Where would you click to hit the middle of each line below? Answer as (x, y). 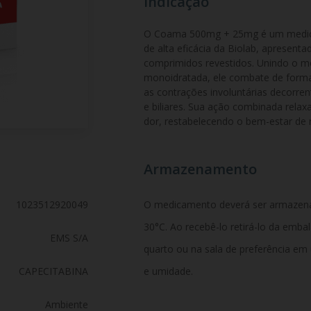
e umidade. (168, 271)
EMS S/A (69, 238)
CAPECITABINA (53, 271)
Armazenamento (200, 169)
